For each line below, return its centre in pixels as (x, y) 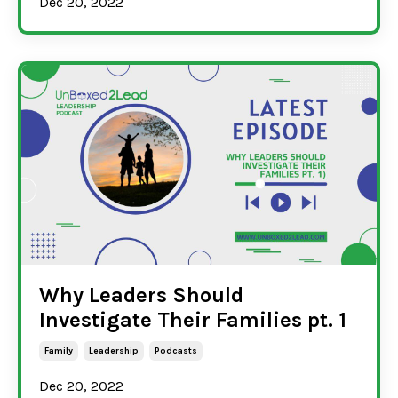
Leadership (114, 350)
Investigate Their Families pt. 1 (193, 319)
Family (59, 350)
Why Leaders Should (141, 295)
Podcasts (176, 350)
